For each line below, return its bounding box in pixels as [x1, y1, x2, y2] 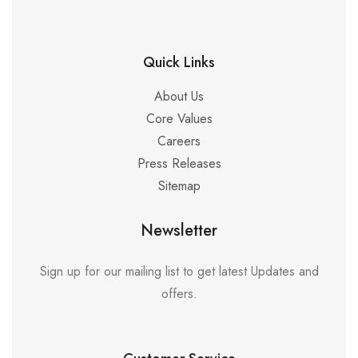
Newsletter [141, 218, 217, 242]
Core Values [145, 109, 213, 128]
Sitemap [157, 176, 201, 195]
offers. [161, 284, 197, 303]
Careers [157, 131, 201, 150]
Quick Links [143, 51, 215, 73]
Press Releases [137, 153, 221, 173]
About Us [154, 86, 204, 105]
